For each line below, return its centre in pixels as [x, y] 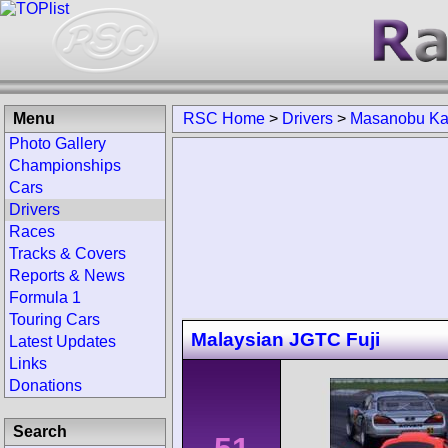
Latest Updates [62, 341]
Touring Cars [54, 319]
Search [40, 431]
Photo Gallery [57, 143]
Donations [45, 385]
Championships [65, 165]
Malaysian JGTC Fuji [285, 339]
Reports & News [67, 275]
